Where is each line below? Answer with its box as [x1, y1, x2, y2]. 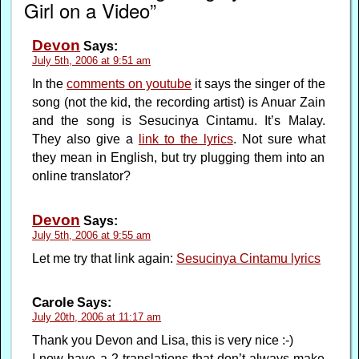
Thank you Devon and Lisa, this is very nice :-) [32, 333, 294, 347]
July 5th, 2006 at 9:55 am [32, 228, 151, 241]
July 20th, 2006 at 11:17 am [32, 310, 162, 323]
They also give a [32, 131, 139, 146]
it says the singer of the [192, 76, 325, 91]
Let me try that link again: [32, 251, 177, 265]
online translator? [32, 168, 131, 183]
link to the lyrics [138, 131, 233, 146]
